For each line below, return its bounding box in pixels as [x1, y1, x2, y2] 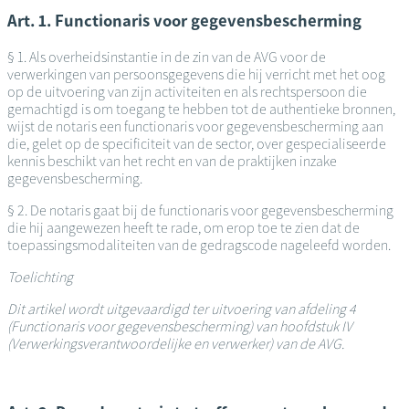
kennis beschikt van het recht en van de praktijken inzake [7, 152, 337, 170]
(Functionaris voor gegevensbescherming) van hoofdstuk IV [7, 317, 352, 335]
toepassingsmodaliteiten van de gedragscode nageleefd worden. [7, 236, 393, 254]
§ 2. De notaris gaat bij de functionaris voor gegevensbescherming [7, 201, 393, 219]
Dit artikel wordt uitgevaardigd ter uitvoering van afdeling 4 [7, 299, 356, 318]
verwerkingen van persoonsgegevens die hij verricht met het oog [7, 65, 385, 83]
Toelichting [7, 267, 73, 286]
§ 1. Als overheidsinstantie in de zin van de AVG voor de [7, 47, 326, 66]
